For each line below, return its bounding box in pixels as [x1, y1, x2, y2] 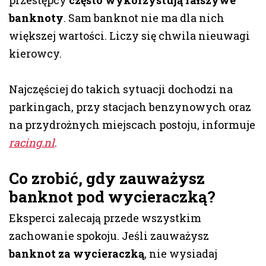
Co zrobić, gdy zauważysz [9, 168, 205, 189]
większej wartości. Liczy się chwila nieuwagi [9, 28, 250, 43]
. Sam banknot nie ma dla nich [64, 11, 224, 26]
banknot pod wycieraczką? [9, 186, 216, 207]
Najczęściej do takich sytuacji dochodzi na [9, 82, 233, 97]
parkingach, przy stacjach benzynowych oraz [9, 100, 251, 115]
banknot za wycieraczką [9, 246, 144, 261]
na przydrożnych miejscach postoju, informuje [9, 118, 255, 132]
